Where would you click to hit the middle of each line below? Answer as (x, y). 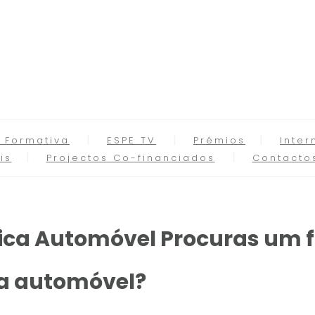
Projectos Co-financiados (130, 158)
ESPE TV (131, 140)
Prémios (219, 140)
